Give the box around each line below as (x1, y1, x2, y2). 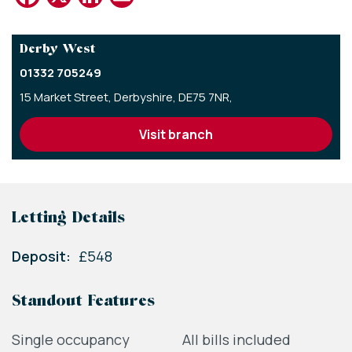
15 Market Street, (20, 89, 114, 106)
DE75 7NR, (178, 89, 235, 106)
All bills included (181, 330, 291, 350)
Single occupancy (12, 330, 130, 350)
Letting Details (12, 211, 125, 227)
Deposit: (12, 247, 71, 266)
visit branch (147, 126, 213, 144)
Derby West (20, 43, 95, 57)
